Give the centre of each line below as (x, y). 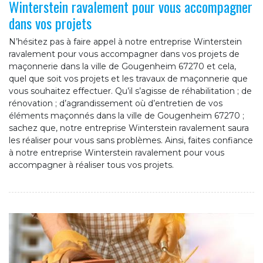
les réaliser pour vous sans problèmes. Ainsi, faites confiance (131, 141)
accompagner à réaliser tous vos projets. (91, 165)
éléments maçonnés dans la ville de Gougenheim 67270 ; (127, 116)
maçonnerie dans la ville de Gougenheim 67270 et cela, (122, 67)
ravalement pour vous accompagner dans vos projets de (124, 54)
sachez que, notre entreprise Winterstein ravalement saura (129, 128)
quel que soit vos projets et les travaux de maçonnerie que (128, 79)
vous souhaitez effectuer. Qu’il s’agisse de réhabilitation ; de (130, 91)
